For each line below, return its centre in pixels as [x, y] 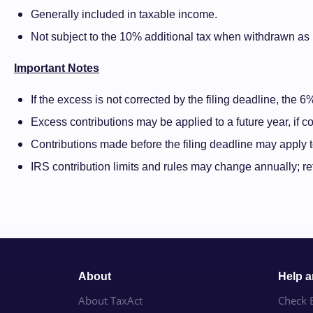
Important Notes [57, 68]
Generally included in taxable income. [124, 14]
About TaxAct [110, 300]
